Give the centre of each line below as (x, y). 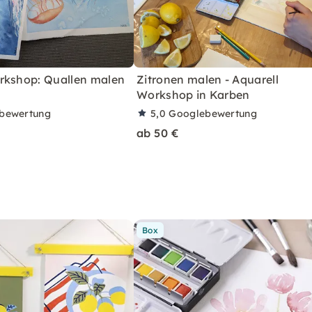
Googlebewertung (213, 113)
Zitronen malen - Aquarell (208, 79)
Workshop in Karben (193, 94)
